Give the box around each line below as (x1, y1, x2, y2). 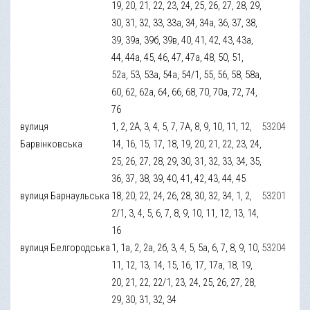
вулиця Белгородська (20, 241, 111, 254)
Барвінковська (20, 137, 83, 150)
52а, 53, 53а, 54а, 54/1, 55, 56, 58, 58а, (111, 68, 262, 81)
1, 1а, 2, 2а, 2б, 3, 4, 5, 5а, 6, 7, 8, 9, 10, (111, 241, 260, 254)
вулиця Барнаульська (20, 189, 110, 202)
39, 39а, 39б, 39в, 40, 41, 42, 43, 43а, (111, 33, 254, 46)
